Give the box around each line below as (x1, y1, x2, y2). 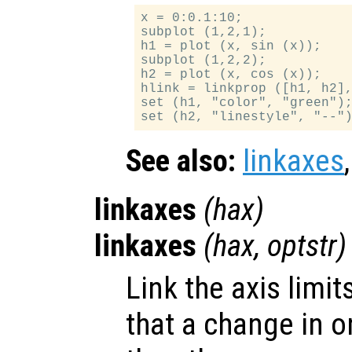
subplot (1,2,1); (141, 24, 267, 39)
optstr (267, 227, 337, 264)
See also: (126, 142, 236, 179)
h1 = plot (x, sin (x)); (141, 38, 322, 53)
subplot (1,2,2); (141, 53, 267, 68)
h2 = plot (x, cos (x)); (141, 67, 322, 82)
